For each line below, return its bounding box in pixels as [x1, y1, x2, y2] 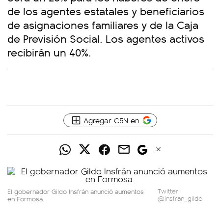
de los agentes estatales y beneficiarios [7, 3, 204, 18]
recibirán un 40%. [7, 44, 91, 59]
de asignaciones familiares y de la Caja [7, 17, 198, 32]
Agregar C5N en [83, 115, 139, 125]
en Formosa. [7, 194, 44, 203]
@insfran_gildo [158, 194, 203, 203]
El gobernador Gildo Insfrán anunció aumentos [7, 187, 144, 196]
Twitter [158, 187, 179, 195]
